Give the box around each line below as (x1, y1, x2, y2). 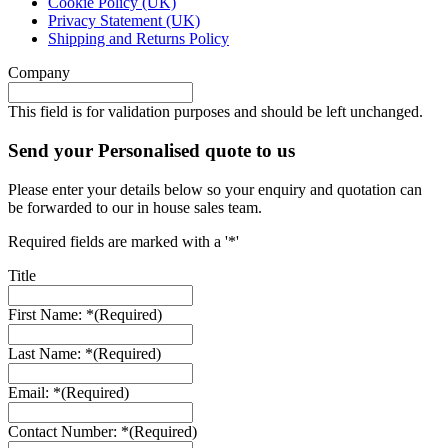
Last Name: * (8, 344, 93, 362)
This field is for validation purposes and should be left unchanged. (8, 103, 423, 121)
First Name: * (8, 305, 94, 323)
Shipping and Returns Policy (48, 30, 229, 48)
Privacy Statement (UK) (48, 12, 200, 30)
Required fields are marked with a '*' (8, 232, 239, 250)
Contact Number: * (8, 422, 129, 440)
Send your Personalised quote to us (8, 139, 295, 161)
